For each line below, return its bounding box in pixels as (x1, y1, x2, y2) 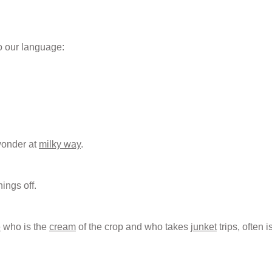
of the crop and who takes (76, 221, 191, 232)
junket (191, 221, 217, 232)
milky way (39, 138, 81, 149)
